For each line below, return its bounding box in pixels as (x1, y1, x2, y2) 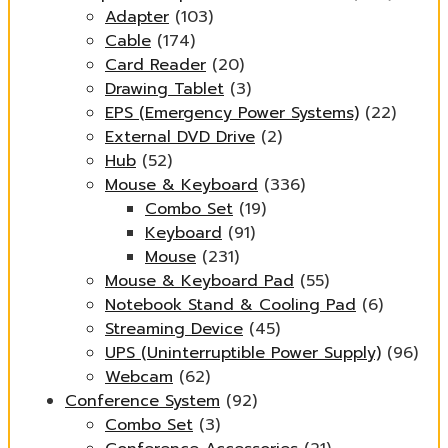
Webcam (105, 365, 173, 389)
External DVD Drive (105, 125, 255, 149)
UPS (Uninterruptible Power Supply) (105, 341, 381, 365)
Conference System (65, 389, 220, 413)
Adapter (105, 5, 169, 29)
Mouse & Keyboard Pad (105, 269, 294, 293)
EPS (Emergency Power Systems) (105, 101, 359, 125)
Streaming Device (105, 317, 243, 341)
